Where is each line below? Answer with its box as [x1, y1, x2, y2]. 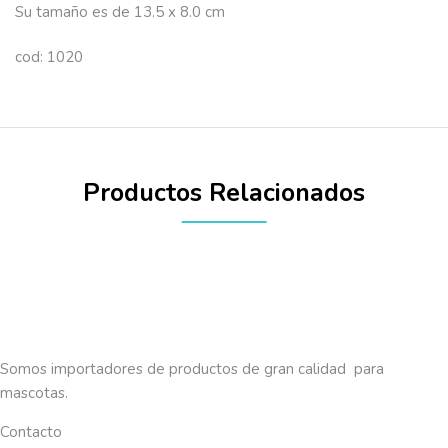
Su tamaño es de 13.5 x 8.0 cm [15, 2, 225, 22]
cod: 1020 [15, 47, 83, 67]
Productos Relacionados [83, 176, 365, 210]
